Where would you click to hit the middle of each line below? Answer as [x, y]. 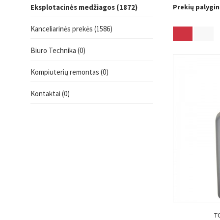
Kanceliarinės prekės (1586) [71, 29]
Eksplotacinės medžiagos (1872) [84, 7]
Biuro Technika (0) [58, 50]
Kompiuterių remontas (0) [69, 72]
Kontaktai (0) [50, 94]
